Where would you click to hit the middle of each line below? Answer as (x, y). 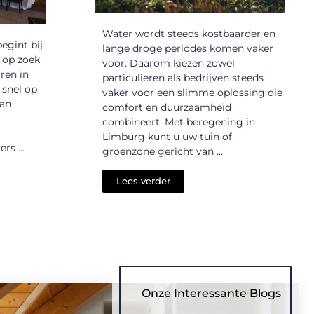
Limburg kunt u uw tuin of (167, 137)
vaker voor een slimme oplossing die (192, 93)
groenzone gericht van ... (163, 152)
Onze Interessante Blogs (211, 293)
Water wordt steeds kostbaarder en (189, 34)
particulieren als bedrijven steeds (183, 78)
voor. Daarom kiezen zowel (169, 63)
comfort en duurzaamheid (167, 108)
